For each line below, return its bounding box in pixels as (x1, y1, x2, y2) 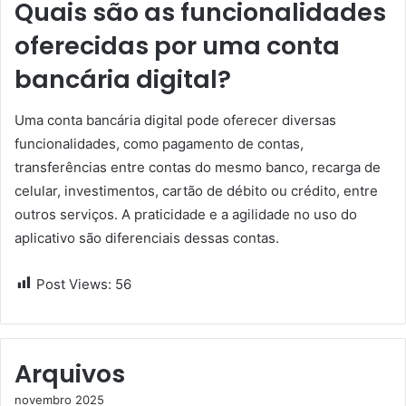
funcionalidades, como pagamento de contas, (14, 134, 304, 152)
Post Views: (36, 275, 111, 293)
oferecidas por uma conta (14, 29, 340, 63)
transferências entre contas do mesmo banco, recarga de (14, 158, 381, 176)
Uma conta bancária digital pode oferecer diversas (14, 111, 336, 129)
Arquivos (14, 356, 125, 391)
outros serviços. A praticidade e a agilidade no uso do (14, 205, 357, 223)
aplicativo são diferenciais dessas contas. (14, 228, 279, 246)
